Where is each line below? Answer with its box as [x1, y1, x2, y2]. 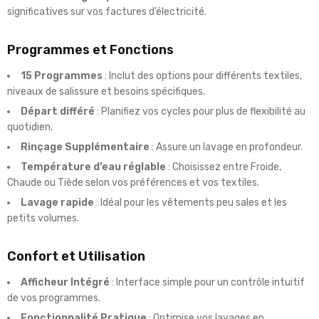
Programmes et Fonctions [7, 42, 174, 58]
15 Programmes [21, 70, 103, 83]
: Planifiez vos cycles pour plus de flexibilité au [95, 105, 305, 118]
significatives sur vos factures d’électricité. [7, 6, 206, 19]
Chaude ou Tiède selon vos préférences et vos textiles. [7, 177, 259, 189]
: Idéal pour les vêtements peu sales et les [94, 197, 287, 209]
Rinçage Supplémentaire [21, 141, 150, 154]
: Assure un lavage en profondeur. [150, 141, 303, 154]
